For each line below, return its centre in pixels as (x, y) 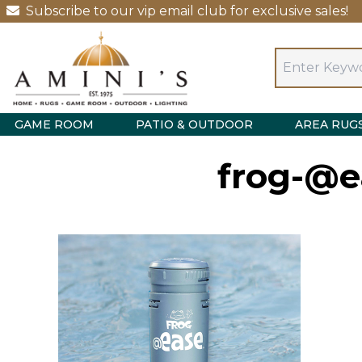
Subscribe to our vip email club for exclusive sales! (187, 11)
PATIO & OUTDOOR (194, 124)
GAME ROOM (54, 124)
